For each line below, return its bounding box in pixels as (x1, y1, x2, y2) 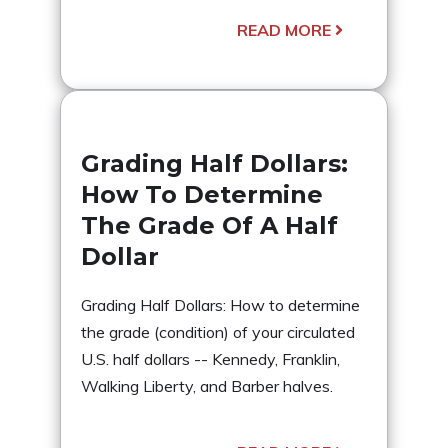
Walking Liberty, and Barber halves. (81, 375, 333, 396)
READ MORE (237, 19, 331, 40)
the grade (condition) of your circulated (81, 321, 355, 342)
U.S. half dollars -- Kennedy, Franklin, (81, 348, 340, 369)
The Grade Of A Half (81, 210, 338, 240)
